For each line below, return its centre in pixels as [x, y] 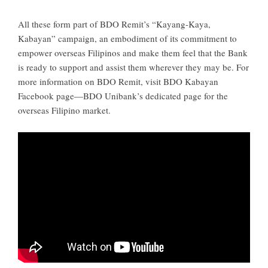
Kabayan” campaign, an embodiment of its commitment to [127, 39]
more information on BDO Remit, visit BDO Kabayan [118, 82]
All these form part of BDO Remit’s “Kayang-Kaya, [114, 24]
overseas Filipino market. [64, 110]
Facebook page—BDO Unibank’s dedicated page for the [123, 96]
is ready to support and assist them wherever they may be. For [133, 67]
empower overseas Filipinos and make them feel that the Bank [133, 53]
